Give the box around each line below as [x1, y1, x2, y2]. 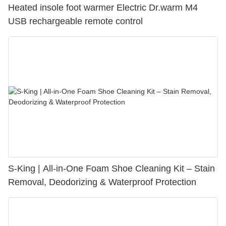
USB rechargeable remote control [8, 16, 143, 27]
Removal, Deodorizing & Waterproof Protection [8, 177, 196, 188]
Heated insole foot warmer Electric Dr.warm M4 [8, 3, 198, 13]
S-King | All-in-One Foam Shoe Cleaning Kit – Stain [8, 163, 215, 174]
